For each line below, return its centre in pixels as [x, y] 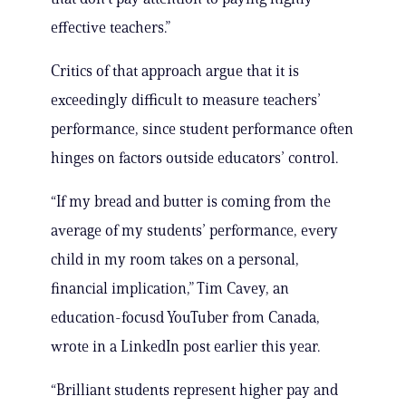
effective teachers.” [111, 28]
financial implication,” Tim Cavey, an [170, 289]
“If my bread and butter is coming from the [191, 202]
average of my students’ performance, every [194, 231]
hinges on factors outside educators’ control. [194, 158]
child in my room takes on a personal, [175, 260]
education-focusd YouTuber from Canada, [185, 318]
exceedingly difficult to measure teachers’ [186, 100]
